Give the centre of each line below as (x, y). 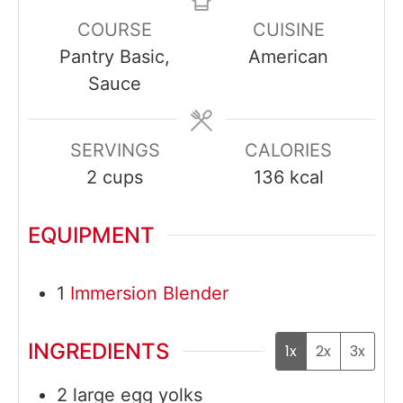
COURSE (115, 29)
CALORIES (288, 150)
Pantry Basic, (115, 56)
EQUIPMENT (91, 235)
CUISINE (288, 29)
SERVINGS (115, 150)
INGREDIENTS (99, 352)
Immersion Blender (149, 293)
